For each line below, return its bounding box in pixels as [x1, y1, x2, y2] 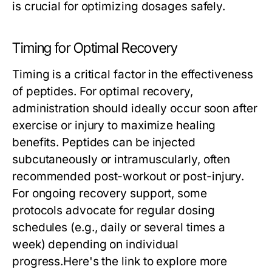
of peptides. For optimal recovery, [12, 84, 193, 98]
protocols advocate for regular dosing [12, 203, 215, 217]
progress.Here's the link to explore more [12, 254, 228, 268]
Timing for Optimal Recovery [12, 39, 178, 56]
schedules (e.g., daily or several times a [12, 220, 226, 234]
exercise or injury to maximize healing [12, 118, 216, 132]
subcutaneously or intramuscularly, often [12, 152, 231, 166]
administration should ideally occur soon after [12, 101, 257, 115]
